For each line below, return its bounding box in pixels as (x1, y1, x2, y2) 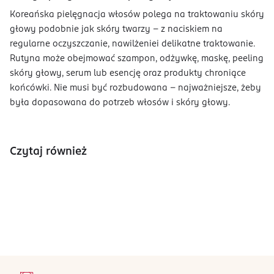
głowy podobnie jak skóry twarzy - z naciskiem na (10, 24, 223, 34)
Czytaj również (10, 146, 87, 157)
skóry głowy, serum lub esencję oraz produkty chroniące (10, 68, 246, 78)
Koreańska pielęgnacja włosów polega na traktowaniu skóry (10, 10, 264, 19)
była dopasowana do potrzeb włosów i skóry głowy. (10, 98, 230, 107)
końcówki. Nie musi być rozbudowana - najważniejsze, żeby (10, 83, 261, 92)
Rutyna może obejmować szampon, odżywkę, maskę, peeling (10, 54, 264, 63)
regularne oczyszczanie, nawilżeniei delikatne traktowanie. (10, 39, 255, 48)
